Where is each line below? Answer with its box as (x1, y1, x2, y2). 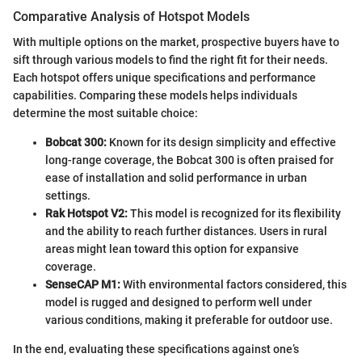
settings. (45, 189, 90, 203)
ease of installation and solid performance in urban (45, 171, 307, 185)
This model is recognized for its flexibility (128, 207, 341, 221)
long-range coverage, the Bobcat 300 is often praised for (45, 154, 334, 167)
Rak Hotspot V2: (45, 207, 128, 221)
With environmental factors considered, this (120, 278, 347, 292)
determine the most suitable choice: (13, 107, 198, 120)
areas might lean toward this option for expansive (45, 242, 299, 256)
